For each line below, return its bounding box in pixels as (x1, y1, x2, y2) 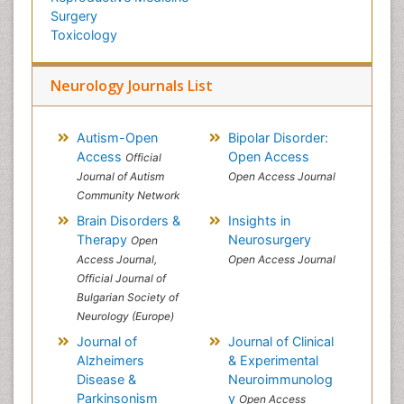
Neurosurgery (227, 232, 311, 247)
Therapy (76, 232, 131, 247)
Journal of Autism (76, 170, 164, 183)
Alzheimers (76, 353, 144, 368)
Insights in (227, 213, 290, 228)
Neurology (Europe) (76, 309, 174, 323)
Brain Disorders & (76, 213, 180, 228)
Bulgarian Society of (76, 290, 179, 304)
